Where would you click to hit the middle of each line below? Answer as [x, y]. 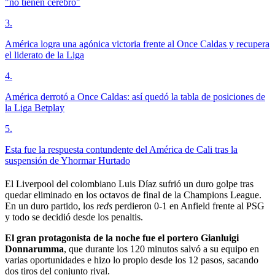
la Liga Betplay [35, 108]
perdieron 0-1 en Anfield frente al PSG [190, 206]
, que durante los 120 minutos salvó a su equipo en [161, 249]
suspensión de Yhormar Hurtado [68, 161]
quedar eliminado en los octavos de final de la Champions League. [133, 195]
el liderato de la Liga [45, 55]
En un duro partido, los [51, 206]
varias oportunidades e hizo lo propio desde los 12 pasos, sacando [132, 260]
